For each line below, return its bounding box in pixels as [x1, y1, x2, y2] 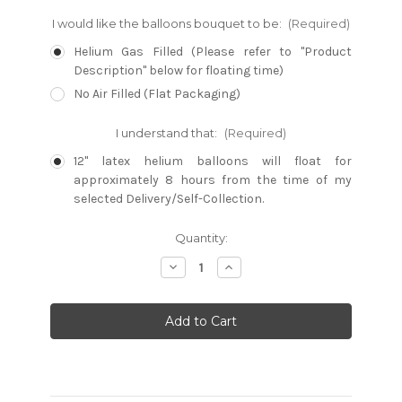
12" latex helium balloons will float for [73, 153, 352, 169]
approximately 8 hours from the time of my [73, 171, 352, 188]
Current [50, 230, 95, 245]
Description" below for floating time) [73, 62, 284, 78]
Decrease [165, 258, 226, 275]
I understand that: [116, 125, 220, 140]
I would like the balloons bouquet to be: [51, 15, 284, 31]
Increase [222, 258, 276, 275]
